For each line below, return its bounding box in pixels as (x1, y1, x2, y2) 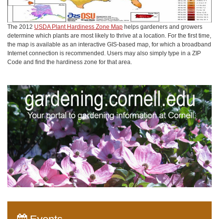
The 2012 (7, 23, 34, 30)
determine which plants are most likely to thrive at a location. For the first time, (7, 32, 211, 39)
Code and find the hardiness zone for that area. (7, 58, 132, 66)
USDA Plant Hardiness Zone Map (34, 23, 123, 30)
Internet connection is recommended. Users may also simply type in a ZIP (7, 49, 201, 57)
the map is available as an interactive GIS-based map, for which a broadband (7, 41, 211, 48)
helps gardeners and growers (123, 23, 202, 30)
